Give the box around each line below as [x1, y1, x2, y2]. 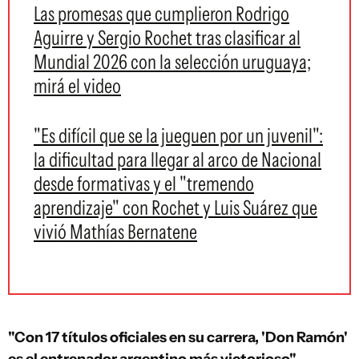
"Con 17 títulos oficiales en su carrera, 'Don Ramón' [8, 329, 348, 346]
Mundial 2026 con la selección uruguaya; [34, 50, 311, 74]
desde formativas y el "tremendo [34, 171, 254, 196]
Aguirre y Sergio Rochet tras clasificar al [34, 26, 301, 50]
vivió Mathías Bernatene [34, 220, 197, 244]
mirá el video [34, 74, 121, 98]
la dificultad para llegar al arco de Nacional [34, 147, 321, 171]
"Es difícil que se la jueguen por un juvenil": [34, 123, 323, 147]
